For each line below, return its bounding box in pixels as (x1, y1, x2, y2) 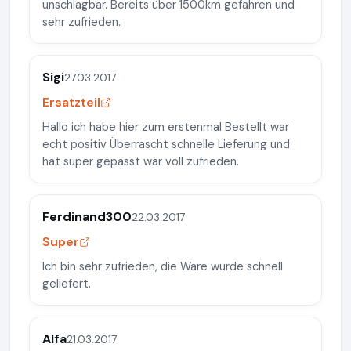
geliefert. (42, 276, 91, 291)
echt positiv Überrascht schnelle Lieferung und (42, 136, 290, 152)
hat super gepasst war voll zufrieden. (42, 154, 239, 169)
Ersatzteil (42, 94, 100, 110)
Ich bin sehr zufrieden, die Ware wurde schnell (42, 259, 283, 274)
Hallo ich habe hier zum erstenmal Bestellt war (42, 119, 289, 135)
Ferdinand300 (42, 208, 132, 225)
